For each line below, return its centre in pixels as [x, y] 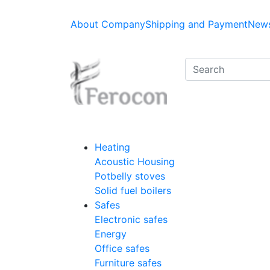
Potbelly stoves [130, 176]
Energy [111, 234]
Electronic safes [131, 220]
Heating [112, 147]
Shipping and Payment [196, 24]
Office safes [122, 249]
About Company [108, 24]
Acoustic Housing [135, 162]
